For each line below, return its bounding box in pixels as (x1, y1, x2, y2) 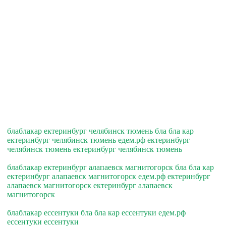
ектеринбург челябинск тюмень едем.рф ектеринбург (7, 136, 190, 145)
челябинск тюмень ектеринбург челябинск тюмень (7, 145, 182, 154)
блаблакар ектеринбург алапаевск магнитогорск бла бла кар (7, 163, 214, 172)
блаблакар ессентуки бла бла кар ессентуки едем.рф (7, 208, 186, 217)
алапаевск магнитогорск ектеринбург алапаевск (7, 181, 173, 190)
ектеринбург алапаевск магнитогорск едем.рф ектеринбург (7, 172, 210, 181)
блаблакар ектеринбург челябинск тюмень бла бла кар (7, 127, 194, 136)
